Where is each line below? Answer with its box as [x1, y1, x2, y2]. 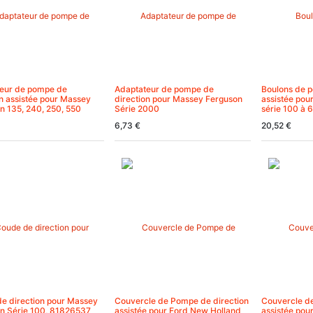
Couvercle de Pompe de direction [115, 295, 249, 306]
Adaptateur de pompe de [115, 83, 214, 94]
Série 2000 [115, 103, 159, 114]
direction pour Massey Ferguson [115, 93, 242, 104]
